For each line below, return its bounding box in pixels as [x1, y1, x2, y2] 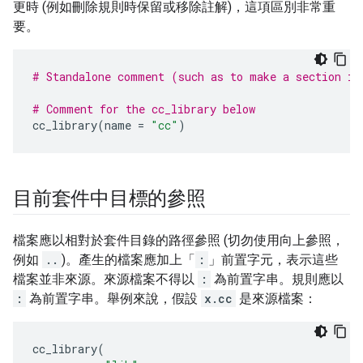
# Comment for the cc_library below [32, 101, 255, 117]
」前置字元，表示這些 [208, 252, 338, 267]
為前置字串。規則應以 [211, 271, 344, 287]
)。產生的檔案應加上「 [62, 252, 195, 267]
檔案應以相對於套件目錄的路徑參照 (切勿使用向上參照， [13, 233, 344, 248]
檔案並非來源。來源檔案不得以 [13, 271, 198, 287]
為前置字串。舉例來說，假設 [26, 291, 201, 306]
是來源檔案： [236, 291, 317, 306]
